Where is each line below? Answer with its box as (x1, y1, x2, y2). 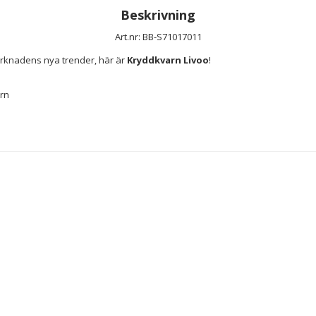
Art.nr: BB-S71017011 (114, 30, 202, 43)
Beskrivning (121, 6, 195, 23)
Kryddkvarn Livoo (127, 53, 209, 66)
